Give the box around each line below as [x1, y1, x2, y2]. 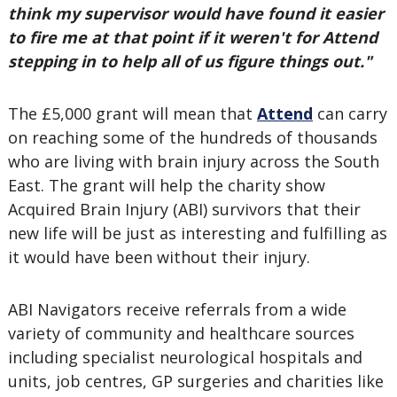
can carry [312, 103, 387, 124]
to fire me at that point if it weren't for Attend [7, 27, 378, 48]
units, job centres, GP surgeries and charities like [7, 370, 384, 392]
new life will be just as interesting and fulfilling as [7, 222, 387, 244]
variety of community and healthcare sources [7, 323, 354, 344]
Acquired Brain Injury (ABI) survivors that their [7, 198, 361, 220]
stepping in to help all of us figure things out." [7, 51, 371, 72]
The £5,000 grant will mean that [7, 103, 257, 124]
